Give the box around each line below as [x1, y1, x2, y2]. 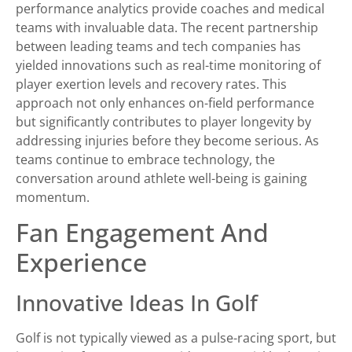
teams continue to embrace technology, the [16, 150, 275, 168]
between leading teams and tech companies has [16, 37, 301, 55]
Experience [16, 245, 147, 280]
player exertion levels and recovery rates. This [16, 75, 287, 93]
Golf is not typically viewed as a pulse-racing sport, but [16, 329, 336, 347]
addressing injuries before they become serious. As [16, 131, 319, 149]
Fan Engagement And [16, 215, 269, 250]
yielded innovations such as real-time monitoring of [16, 56, 321, 74]
